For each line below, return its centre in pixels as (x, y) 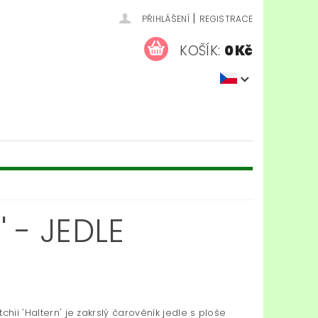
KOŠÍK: (200, 50)
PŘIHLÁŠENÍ (165, 19)
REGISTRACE (226, 19)
